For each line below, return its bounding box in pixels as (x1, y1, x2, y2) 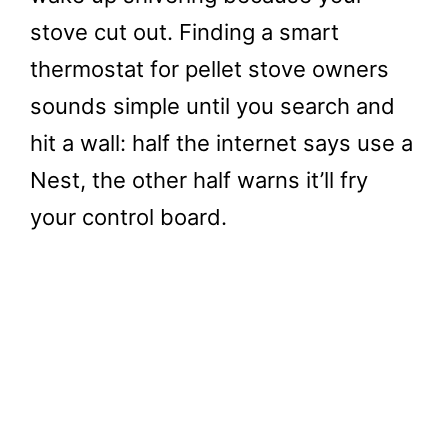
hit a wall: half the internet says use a (30, 130, 413, 156)
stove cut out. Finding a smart (30, 19, 339, 45)
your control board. (30, 204, 227, 230)
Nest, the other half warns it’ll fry (30, 167, 368, 193)
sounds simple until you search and (30, 93, 395, 119)
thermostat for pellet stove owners (30, 56, 389, 82)
